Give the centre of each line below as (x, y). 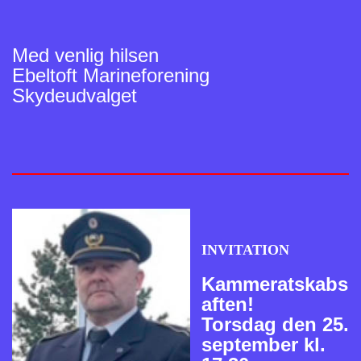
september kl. (263, 344)
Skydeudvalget (75, 95)
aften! (228, 304)
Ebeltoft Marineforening (111, 75)
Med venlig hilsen (85, 55)
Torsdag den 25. (275, 324)
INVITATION (245, 249)
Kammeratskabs (275, 284)
